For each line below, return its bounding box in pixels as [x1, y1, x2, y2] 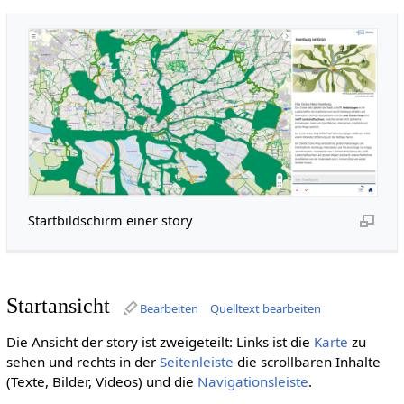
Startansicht [5, 293, 110, 318]
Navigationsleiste [197, 372, 308, 390]
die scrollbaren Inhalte [233, 352, 381, 371]
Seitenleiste [159, 352, 234, 371]
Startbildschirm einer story [27, 212, 192, 230]
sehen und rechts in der [5, 352, 160, 371]
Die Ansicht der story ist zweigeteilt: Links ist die [5, 332, 314, 351]
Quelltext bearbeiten [209, 300, 321, 317]
